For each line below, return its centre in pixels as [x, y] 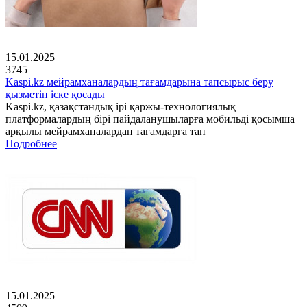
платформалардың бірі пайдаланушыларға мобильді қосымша [150, 119]
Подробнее [31, 144]
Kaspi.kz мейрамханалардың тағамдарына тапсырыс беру [139, 82]
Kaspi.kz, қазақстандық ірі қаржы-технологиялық [121, 107]
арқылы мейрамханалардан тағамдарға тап [106, 132]
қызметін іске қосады [55, 95]
